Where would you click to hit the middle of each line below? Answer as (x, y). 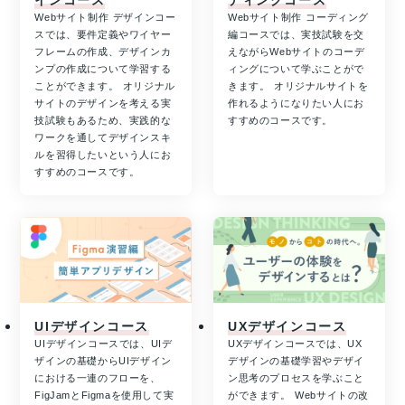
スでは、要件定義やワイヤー (103, 35)
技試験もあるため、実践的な (103, 121)
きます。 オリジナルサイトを (298, 86)
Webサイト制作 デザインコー (105, 18)
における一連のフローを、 (98, 378)
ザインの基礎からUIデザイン (103, 361)
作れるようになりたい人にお (296, 104)
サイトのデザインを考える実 (103, 104)
